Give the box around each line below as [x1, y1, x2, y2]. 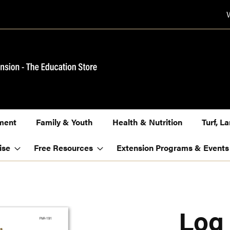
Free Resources [34, 142, 93, 154]
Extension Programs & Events [117, 142, 229, 154]
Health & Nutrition [112, 116, 182, 128]
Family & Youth [36, 116, 93, 128]
